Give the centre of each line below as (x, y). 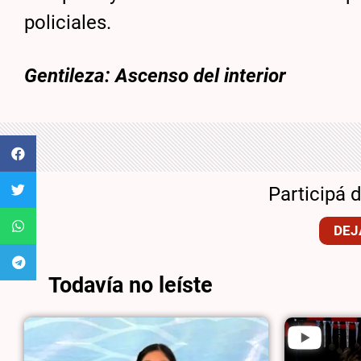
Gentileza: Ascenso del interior (156, 76)
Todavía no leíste (131, 285)
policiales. (68, 23)
